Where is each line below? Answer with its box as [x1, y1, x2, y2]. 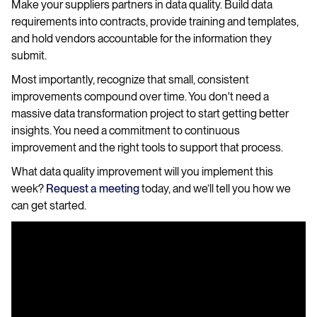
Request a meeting [46, 182, 139, 195]
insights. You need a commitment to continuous [11, 124, 240, 137]
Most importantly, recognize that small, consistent [11, 73, 249, 86]
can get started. [11, 199, 86, 212]
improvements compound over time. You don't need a [11, 90, 269, 103]
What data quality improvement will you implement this [11, 165, 273, 178]
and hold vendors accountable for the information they [11, 32, 272, 45]
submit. [11, 49, 47, 62]
